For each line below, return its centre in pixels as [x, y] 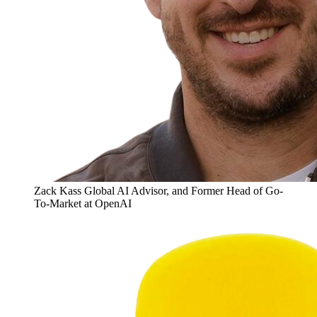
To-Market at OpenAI [83, 204]
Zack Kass [58, 191]
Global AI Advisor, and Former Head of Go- [184, 191]
